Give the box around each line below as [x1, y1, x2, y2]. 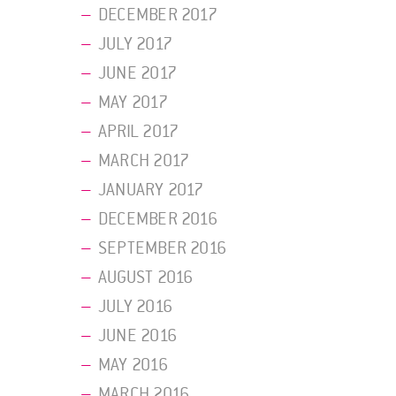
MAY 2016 [98, 354, 168, 377]
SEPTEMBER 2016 [98, 238, 227, 260]
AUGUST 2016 [98, 267, 194, 289]
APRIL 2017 [98, 121, 179, 143]
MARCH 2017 [98, 150, 190, 172]
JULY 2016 [98, 296, 172, 318]
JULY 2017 [98, 34, 172, 56]
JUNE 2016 [98, 325, 177, 347]
